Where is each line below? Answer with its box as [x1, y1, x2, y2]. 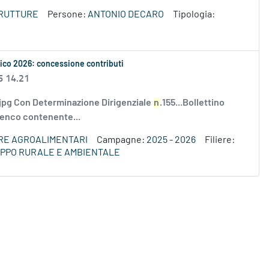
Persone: [47, 10, 88, 20]
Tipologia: [173, 10, 215, 20]
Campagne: [97, 135, 147, 145]
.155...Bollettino [160, 98, 225, 108]
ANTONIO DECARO [88, 10, 164, 20]
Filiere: [205, 135, 235, 145]
